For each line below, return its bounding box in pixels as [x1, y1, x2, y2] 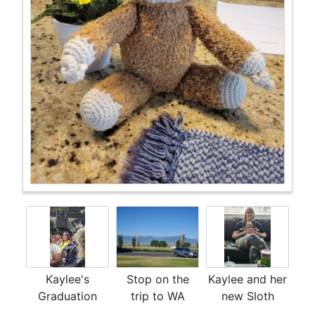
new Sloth [221, 289, 274, 304]
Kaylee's [46, 272, 89, 287]
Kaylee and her [208, 272, 287, 287]
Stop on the [126, 272, 189, 287]
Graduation [38, 289, 97, 304]
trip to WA [130, 289, 185, 304]
